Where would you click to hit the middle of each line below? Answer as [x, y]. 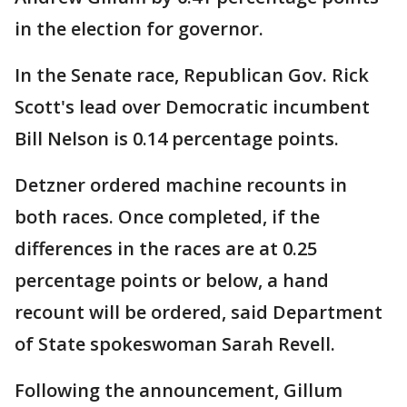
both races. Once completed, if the [167, 217]
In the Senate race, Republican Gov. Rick [192, 75]
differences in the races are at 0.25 [166, 249]
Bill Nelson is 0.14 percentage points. [177, 139]
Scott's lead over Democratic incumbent [192, 107]
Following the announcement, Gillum [179, 391]
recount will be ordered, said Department [199, 313]
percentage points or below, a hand [172, 281]
